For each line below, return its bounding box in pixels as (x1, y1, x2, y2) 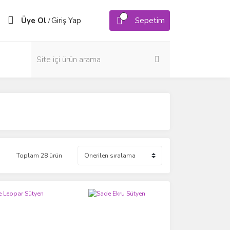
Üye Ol (21, 15, 47, 26)
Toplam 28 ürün (16, 151, 62, 160)
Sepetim (135, 15, 165, 26)
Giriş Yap (51, 15, 81, 26)
